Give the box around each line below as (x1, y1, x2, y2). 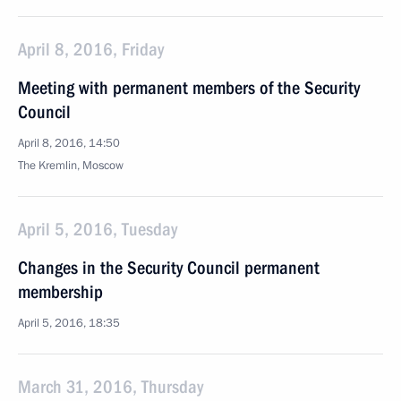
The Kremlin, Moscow (18, 158, 124, 174)
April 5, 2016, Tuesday (18, 218, 177, 240)
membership (18, 281, 103, 303)
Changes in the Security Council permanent (18, 257, 320, 278)
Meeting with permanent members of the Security (18, 77, 360, 98)
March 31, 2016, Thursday (18, 376, 203, 397)
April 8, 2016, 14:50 (18, 135, 120, 151)
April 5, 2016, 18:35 (18, 315, 120, 331)
